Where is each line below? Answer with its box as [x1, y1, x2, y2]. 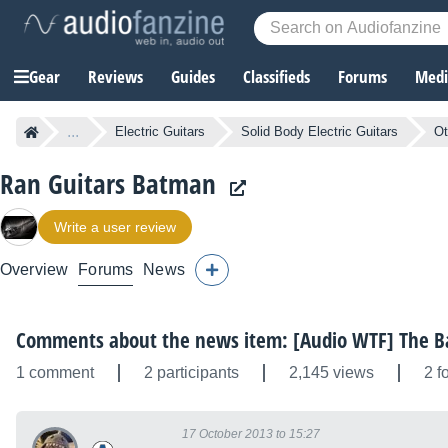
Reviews [88, 65, 143, 89]
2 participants [144, 364, 239, 382]
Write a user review [54, 219, 176, 236]
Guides [171, 65, 215, 89]
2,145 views [289, 364, 374, 382]
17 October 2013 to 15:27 [182, 427, 320, 442]
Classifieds [243, 65, 310, 89]
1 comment [16, 364, 94, 382]
